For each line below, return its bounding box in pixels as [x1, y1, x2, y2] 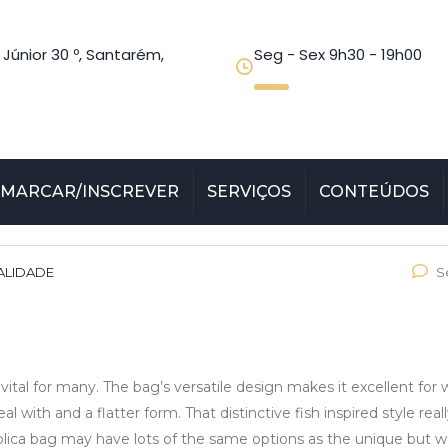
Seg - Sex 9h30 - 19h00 [253, 44, 422, 65]
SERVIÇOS [207, 182, 291, 201]
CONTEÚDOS [319, 182, 429, 201]
